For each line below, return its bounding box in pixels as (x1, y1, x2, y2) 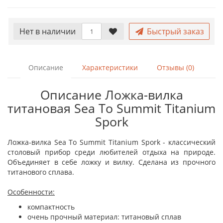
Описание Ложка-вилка (40, 86, 183, 103)
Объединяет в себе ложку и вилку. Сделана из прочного (7, 157, 216, 167)
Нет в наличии (19, 26, 76, 37)
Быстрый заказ (144, 26, 204, 37)
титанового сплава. (7, 167, 74, 177)
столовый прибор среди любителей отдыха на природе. (7, 147, 216, 157)
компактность (27, 202, 75, 212)
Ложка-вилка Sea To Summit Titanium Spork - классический (7, 137, 216, 147)
